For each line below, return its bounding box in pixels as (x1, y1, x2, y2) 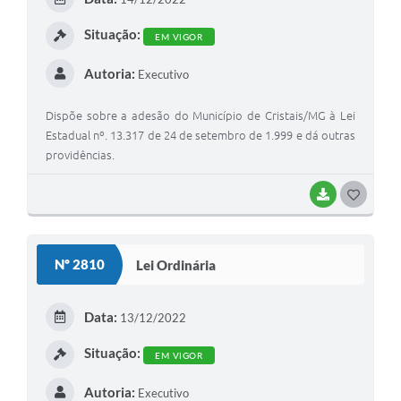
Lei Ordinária (136, 256, 216, 273)
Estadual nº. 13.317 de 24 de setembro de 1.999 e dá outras (46, 129, 355, 142)
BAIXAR (337, 189, 374, 200)
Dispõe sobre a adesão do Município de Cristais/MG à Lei (46, 109, 355, 123)
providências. (46, 149, 115, 162)
